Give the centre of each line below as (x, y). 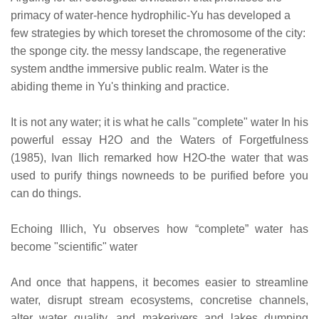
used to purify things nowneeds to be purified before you (159, 175)
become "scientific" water (74, 246)
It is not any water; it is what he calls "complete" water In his (159, 122)
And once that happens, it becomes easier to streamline (159, 282)
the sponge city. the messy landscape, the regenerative (148, 51)
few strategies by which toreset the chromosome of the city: (158, 33)
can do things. (46, 193)
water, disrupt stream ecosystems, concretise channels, (159, 300)
